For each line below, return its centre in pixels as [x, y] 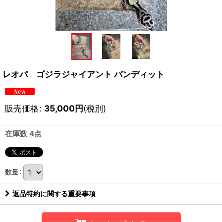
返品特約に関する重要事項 [54, 193]
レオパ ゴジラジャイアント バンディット [83, 74]
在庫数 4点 [23, 133]
